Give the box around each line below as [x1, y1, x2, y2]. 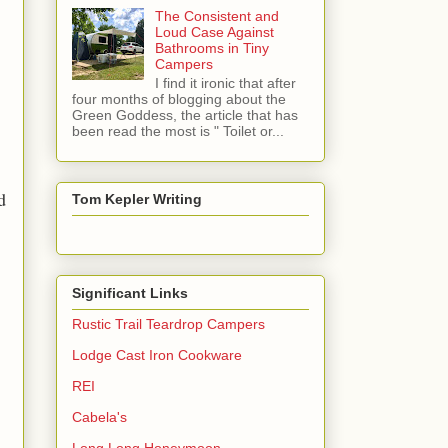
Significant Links [72, 284, 188, 301]
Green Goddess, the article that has [72, 106, 298, 123]
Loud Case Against [154, 24, 274, 40]
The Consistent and [154, 8, 279, 24]
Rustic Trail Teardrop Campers [72, 315, 265, 332]
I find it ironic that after [154, 74, 296, 91]
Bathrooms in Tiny [154, 40, 269, 56]
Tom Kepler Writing [72, 191, 202, 208]
